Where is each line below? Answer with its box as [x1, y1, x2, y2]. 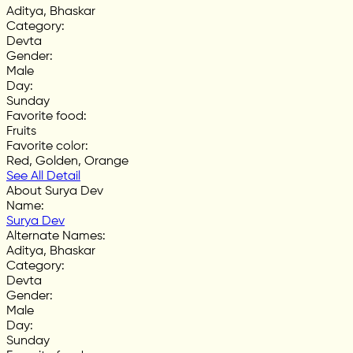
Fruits [6, 124, 36, 138]
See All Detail [6, 169, 80, 183]
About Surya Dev [6, 184, 103, 198]
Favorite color [6, 139, 85, 153]
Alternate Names [6, 229, 102, 243]
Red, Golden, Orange [6, 154, 128, 168]
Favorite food [6, 110, 84, 123]
